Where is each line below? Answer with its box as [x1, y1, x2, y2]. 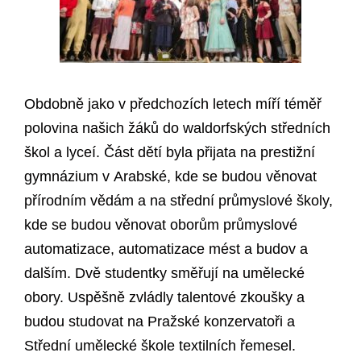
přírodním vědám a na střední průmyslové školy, [24, 193, 333, 210]
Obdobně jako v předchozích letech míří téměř [24, 96, 322, 113]
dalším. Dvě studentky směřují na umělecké [24, 265, 305, 282]
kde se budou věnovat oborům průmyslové [24, 217, 297, 234]
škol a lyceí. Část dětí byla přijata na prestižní [24, 144, 315, 161]
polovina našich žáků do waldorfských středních [24, 120, 330, 137]
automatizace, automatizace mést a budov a [24, 241, 308, 258]
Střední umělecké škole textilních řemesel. [24, 338, 296, 355]
